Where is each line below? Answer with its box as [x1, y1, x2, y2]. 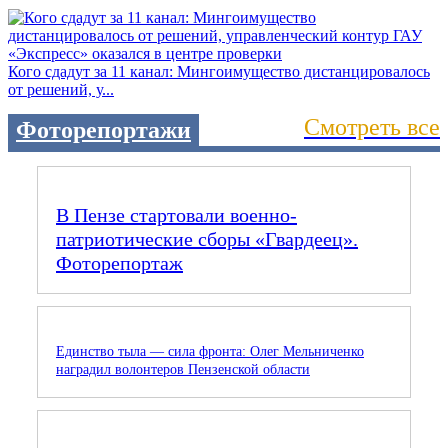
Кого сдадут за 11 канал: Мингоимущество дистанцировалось [8, 63, 430, 81]
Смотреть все [304, 114, 440, 141]
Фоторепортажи [16, 117, 191, 144]
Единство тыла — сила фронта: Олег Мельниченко [56, 344, 364, 360]
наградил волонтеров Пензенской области [56, 362, 310, 378]
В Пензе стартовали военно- [56, 204, 297, 227]
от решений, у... [8, 81, 114, 99]
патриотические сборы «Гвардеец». [56, 228, 358, 251]
